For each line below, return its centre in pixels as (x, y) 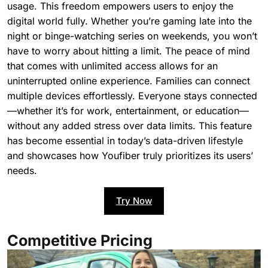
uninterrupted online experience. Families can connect (129, 80)
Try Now (134, 200)
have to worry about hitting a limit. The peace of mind (129, 51)
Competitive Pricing (80, 240)
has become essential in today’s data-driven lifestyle (125, 140)
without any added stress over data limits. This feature (130, 125)
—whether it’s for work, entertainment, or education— (128, 110)
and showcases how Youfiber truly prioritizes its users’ (130, 155)
